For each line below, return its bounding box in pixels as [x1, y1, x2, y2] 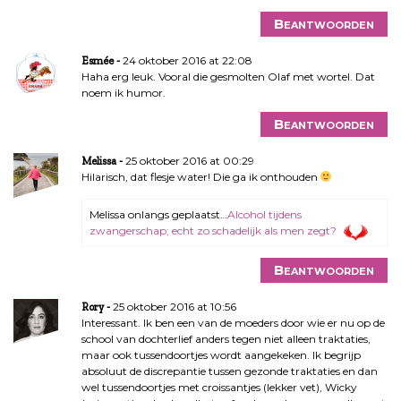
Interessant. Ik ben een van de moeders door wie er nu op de [81, 315, 385, 329]
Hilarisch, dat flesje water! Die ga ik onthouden [81, 169, 320, 183]
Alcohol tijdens [226, 207, 302, 221]
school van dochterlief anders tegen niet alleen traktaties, [81, 331, 371, 346]
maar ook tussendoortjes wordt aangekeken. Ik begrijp [81, 347, 361, 362]
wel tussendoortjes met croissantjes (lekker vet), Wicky [81, 380, 357, 394]
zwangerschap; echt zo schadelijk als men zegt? [89, 223, 337, 237]
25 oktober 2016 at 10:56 [112, 299, 236, 313]
